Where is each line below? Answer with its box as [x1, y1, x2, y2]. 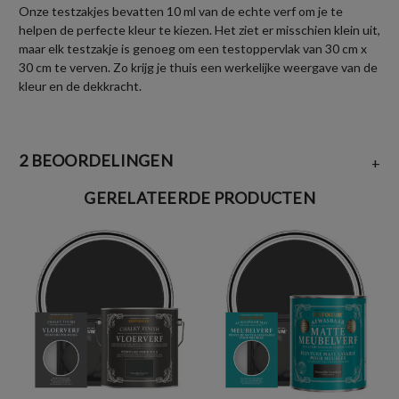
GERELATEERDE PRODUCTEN [84, 187, 315, 208]
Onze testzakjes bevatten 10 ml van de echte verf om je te [19, 3, 343, 19]
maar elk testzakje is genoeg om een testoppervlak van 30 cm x [19, 40, 367, 56]
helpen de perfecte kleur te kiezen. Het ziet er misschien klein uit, [19, 21, 380, 37]
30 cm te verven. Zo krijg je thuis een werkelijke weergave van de [19, 59, 378, 75]
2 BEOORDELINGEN [19, 150, 173, 170]
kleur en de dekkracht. [19, 77, 142, 94]
